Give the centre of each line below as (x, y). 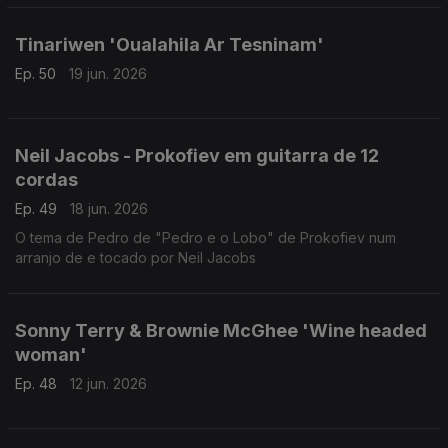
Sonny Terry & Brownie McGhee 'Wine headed (221, 330)
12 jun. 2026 (108, 383)
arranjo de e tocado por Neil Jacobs (135, 257)
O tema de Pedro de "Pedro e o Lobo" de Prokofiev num (205, 237)
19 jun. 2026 (108, 73)
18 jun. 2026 (109, 208)
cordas (46, 179)
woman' (51, 354)
